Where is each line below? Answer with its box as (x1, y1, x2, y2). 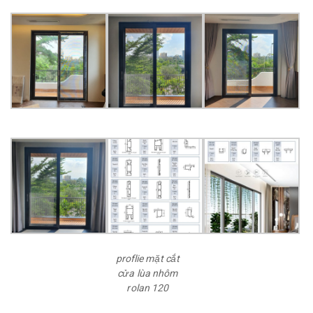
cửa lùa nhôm (117, 268, 178, 279)
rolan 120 (126, 282, 169, 293)
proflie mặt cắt (115, 253, 180, 264)
